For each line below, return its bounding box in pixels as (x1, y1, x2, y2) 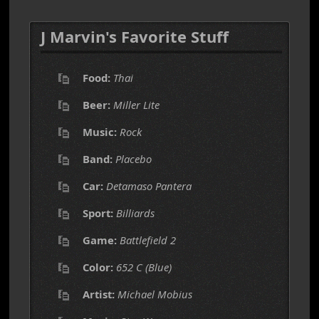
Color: (83, 260, 113, 274)
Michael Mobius (117, 287, 192, 301)
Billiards (116, 206, 155, 220)
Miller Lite (113, 98, 159, 112)
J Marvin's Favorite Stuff (41, 26, 229, 47)
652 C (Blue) (116, 260, 172, 274)
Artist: (83, 287, 115, 301)
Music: (83, 125, 117, 139)
